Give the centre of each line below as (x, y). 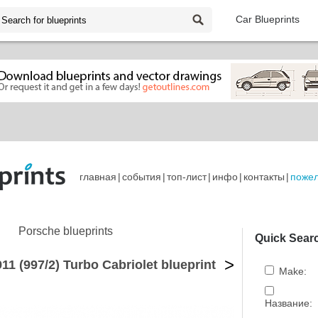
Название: (287, 303)
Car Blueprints (268, 19)
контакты (264, 177)
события (142, 177)
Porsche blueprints (66, 231)
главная (98, 177)
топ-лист (187, 177)
